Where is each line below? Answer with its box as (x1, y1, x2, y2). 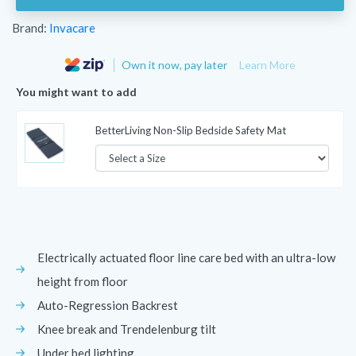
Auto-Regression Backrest (37, 297, 178, 312)
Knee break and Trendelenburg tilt (37, 321, 216, 336)
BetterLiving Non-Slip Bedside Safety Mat (95, 124, 286, 137)
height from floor (37, 273, 128, 288)
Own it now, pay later (121, 57, 230, 72)
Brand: (12, 21, 49, 35)
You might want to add (16, 85, 137, 99)
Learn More (238, 57, 296, 72)
